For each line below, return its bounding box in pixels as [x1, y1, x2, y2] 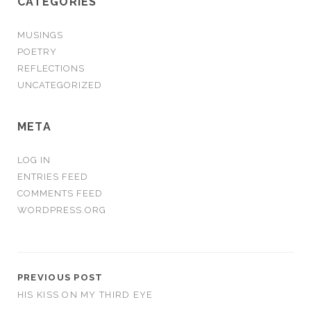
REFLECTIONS [17, 63, 85, 74]
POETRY [17, 47, 58, 57]
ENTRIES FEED [17, 171, 89, 182]
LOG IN [17, 155, 51, 165]
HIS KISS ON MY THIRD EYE [17, 289, 153, 300]
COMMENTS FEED [17, 188, 103, 199]
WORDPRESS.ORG [17, 205, 107, 215]
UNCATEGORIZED [17, 80, 103, 90]
